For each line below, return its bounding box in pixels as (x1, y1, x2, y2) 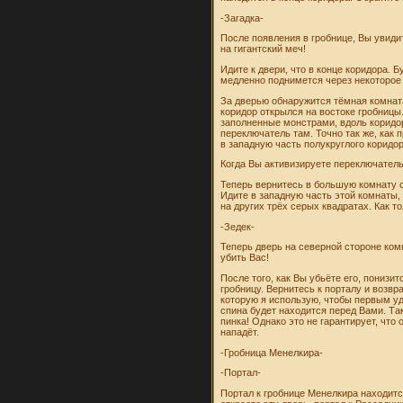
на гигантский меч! (220, 43, 307, 55)
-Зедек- (220, 220, 255, 232)
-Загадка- (220, 12, 264, 23)
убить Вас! (220, 252, 270, 264)
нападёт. (220, 326, 260, 337)
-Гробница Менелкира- (220, 346, 324, 358)
